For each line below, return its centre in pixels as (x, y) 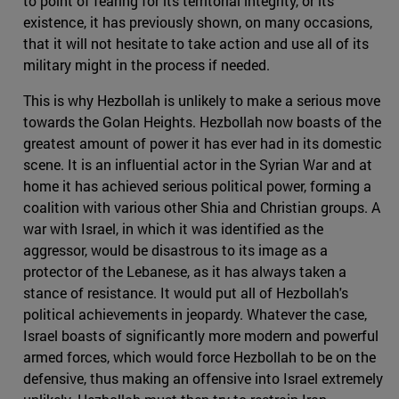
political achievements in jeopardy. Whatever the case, (195, 314)
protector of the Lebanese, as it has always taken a (185, 272)
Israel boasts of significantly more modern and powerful (201, 336)
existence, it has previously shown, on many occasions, (198, 22)
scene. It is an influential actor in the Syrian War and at (198, 165)
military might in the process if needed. (147, 65)
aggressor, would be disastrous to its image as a (175, 250)
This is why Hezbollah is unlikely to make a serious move (202, 101)
